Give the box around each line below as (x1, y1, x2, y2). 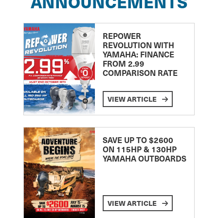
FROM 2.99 (102, 57, 145, 69)
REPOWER (102, 30, 141, 41)
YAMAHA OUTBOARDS (102, 152, 186, 163)
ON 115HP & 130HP (102, 143, 177, 154)
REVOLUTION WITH (102, 39, 174, 50)
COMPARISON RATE (102, 67, 178, 78)
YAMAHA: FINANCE (102, 48, 174, 59)
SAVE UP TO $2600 (102, 134, 173, 145)
